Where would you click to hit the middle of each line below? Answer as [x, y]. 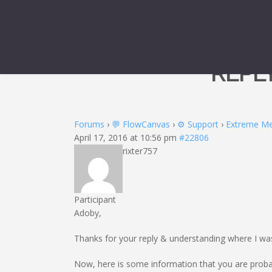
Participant [95, 199]
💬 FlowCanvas [141, 124]
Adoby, [88, 213]
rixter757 [140, 151]
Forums [89, 124]
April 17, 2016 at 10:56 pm [125, 138]
